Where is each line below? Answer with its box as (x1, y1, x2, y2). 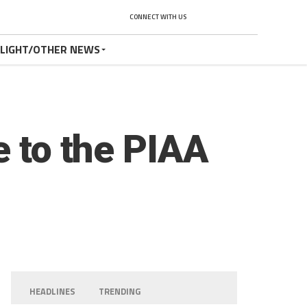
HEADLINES (29, 284, 76, 298)
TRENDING (99, 284, 141, 298)
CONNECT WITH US (130, 12, 186, 22)
